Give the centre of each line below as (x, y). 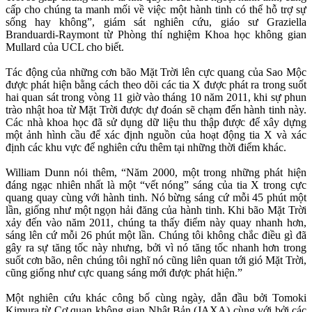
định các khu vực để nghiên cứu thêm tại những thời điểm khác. (146, 147)
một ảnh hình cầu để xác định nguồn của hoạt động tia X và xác (156, 134)
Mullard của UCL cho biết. (65, 47)
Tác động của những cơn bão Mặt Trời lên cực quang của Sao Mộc (156, 72)
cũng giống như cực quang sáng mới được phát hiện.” (124, 272)
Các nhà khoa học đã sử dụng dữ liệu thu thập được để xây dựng (156, 122)
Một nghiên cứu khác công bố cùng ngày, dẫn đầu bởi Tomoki (156, 297)
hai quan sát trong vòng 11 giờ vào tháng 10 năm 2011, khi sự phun (156, 97)
